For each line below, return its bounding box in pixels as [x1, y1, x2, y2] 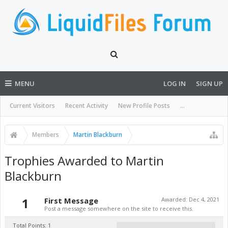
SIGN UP [196, 79, 223, 88]
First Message [44, 195, 98, 206]
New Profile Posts [118, 101, 170, 110]
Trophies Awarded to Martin [5, 152, 164, 169]
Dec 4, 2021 [189, 195, 219, 203]
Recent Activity [65, 101, 108, 110]
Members [32, 130, 59, 139]
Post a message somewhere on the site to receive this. [44, 205, 193, 212]
